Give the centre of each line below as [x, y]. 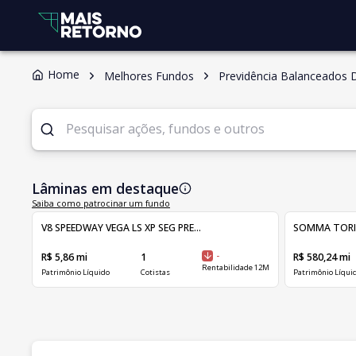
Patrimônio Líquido [75, 272]
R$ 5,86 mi [64, 257]
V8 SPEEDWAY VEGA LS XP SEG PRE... [121, 228]
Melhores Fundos [149, 75]
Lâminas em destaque [105, 188]
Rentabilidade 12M [236, 268]
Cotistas [156, 272]
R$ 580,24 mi [322, 257]
